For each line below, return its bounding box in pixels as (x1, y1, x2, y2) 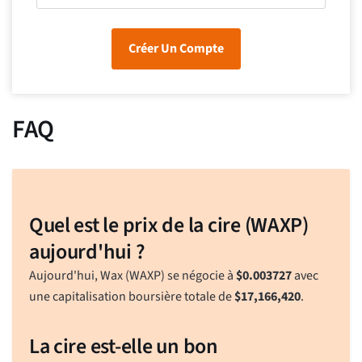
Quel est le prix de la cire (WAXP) (28, 209, 309, 240)
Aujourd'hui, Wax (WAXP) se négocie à (28, 266, 236, 284)
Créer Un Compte (128, 40, 224, 58)
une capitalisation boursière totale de (28, 287, 234, 305)
